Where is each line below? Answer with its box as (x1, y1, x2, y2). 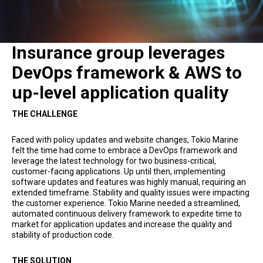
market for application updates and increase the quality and (12, 219, 232, 229)
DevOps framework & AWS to (12, 62, 242, 83)
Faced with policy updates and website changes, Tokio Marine (12, 134, 238, 144)
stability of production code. (12, 230, 114, 240)
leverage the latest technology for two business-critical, (12, 156, 216, 166)
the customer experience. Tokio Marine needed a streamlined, (12, 198, 240, 208)
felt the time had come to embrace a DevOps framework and (12, 145, 237, 155)
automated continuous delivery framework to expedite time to (12, 208, 242, 218)
